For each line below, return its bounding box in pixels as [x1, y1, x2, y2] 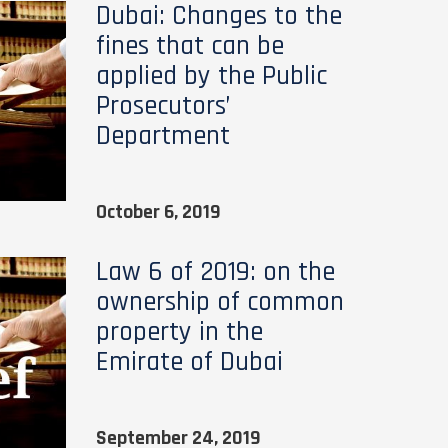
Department [95, 119, 230, 153]
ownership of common [95, 285, 344, 319]
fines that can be [95, 29, 284, 63]
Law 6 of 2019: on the [95, 255, 335, 289]
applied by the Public [95, 59, 327, 93]
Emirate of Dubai [95, 345, 283, 379]
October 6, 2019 [95, 199, 221, 225]
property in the [95, 315, 263, 349]
